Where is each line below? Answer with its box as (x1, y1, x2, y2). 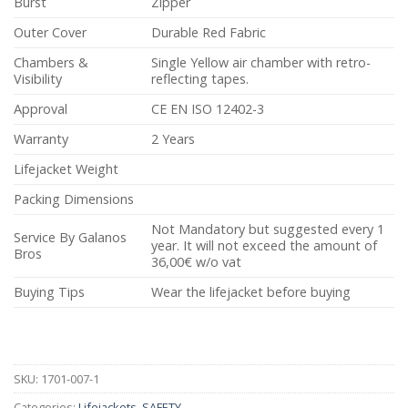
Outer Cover (14, 24, 87, 41)
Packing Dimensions (14, 190, 134, 208)
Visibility (14, 70, 62, 87)
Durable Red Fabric (151, 24, 267, 41)
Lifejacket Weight (14, 160, 118, 178)
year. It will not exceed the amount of (151, 237, 378, 254)
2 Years (151, 130, 196, 148)
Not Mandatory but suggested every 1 (151, 220, 385, 238)
